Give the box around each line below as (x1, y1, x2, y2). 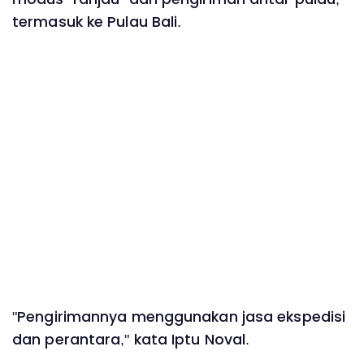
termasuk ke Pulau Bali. (12, 11, 182, 32)
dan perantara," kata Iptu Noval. (12, 329, 250, 349)
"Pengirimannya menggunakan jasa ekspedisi (12, 306, 346, 327)
